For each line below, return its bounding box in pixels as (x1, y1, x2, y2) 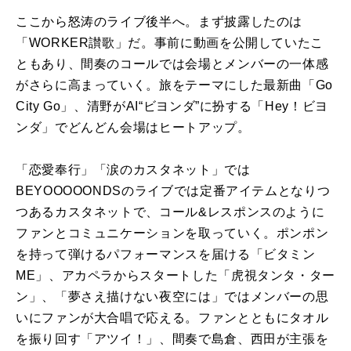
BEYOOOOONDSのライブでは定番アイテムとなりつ (16, 184, 331, 198)
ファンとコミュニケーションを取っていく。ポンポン (16, 226, 329, 241)
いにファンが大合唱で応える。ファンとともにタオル (16, 311, 329, 325)
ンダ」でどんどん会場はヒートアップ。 (16, 121, 251, 135)
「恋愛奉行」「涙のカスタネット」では (16, 163, 251, 177)
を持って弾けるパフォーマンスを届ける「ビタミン (16, 248, 316, 262)
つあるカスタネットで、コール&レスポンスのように (16, 205, 325, 219)
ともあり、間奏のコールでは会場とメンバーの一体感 (16, 57, 329, 71)
